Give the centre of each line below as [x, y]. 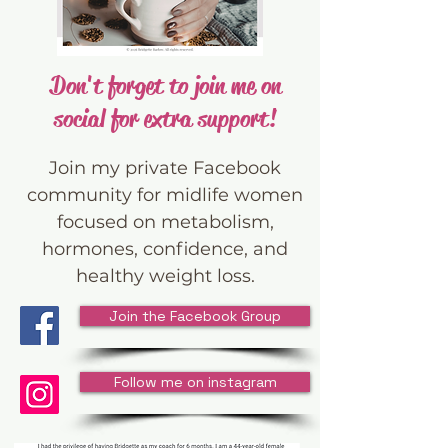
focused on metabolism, [165, 222]
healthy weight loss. [165, 276]
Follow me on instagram [195, 382]
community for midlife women [165, 195]
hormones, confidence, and [165, 249]
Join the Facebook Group [195, 316]
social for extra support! [165, 119]
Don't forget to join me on [165, 86]
